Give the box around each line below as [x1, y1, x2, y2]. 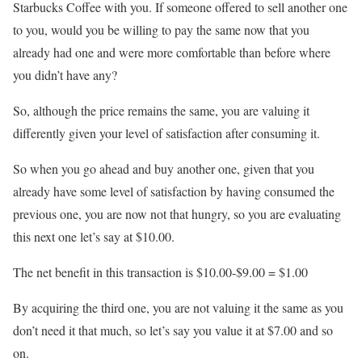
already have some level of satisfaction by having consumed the [13, 183, 335, 200]
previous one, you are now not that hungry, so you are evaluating [13, 205, 341, 223]
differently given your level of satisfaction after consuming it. [13, 124, 320, 142]
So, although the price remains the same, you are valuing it [13, 102, 309, 120]
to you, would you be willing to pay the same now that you [13, 21, 309, 39]
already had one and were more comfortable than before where [13, 44, 330, 61]
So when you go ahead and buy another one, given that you [13, 160, 314, 178]
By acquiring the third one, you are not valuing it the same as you [13, 299, 343, 317]
